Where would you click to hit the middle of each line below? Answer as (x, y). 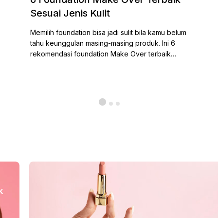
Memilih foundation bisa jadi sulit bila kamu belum (109, 32)
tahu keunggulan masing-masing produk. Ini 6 (103, 43)
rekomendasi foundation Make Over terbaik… (103, 54)
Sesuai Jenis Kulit (70, 13)
